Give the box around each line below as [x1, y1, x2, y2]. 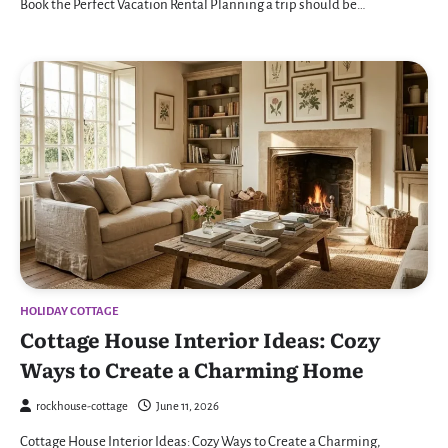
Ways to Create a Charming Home [20, 354, 364, 385]
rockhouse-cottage [36, 400, 128, 414]
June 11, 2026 [156, 400, 219, 414]
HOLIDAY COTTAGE [20, 305, 118, 319]
